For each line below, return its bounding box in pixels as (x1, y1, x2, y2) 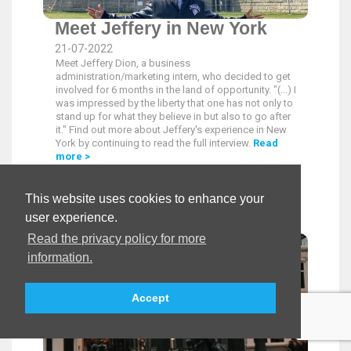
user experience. (25, 211, 118, 225)
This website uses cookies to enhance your (25, 192, 264, 206)
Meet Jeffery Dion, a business (56, 57, 190, 69)
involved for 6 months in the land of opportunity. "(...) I (56, 84, 296, 96)
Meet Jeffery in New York (55, 18, 267, 38)
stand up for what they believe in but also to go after (56, 110, 291, 122)
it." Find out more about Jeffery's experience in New (56, 124, 287, 136)
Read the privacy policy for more (27, 232, 207, 246)
